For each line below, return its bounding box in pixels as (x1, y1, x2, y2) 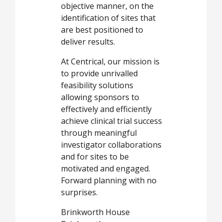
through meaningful (61, 127, 137, 139)
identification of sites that (61, 12, 156, 24)
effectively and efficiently (61, 104, 152, 115)
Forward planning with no (61, 175, 157, 186)
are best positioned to (61, 24, 143, 36)
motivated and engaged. (61, 163, 150, 174)
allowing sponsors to (61, 92, 139, 103)
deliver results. (61, 36, 115, 48)
